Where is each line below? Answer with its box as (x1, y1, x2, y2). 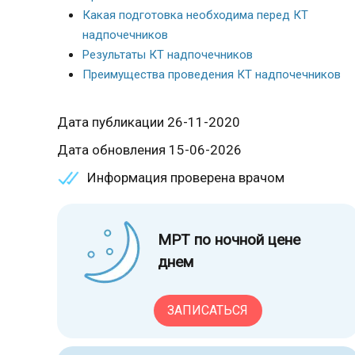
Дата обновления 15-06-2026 (57, 142, 242, 158)
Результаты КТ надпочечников (82, 48, 253, 62)
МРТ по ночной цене (158, 231, 300, 249)
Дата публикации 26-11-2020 (57, 114, 240, 130)
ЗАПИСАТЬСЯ (167, 303, 248, 318)
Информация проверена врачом (87, 170, 284, 185)
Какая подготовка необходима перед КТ (82, 8, 308, 22)
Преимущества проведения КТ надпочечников (82, 67, 341, 82)
